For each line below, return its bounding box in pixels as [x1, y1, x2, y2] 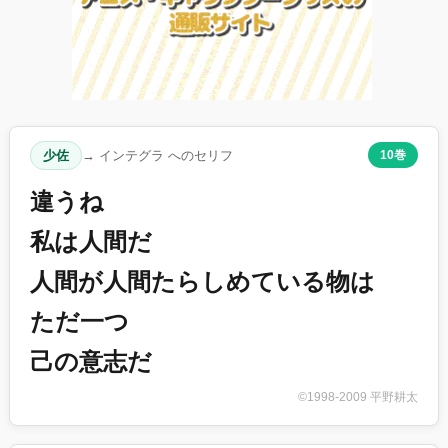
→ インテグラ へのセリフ [82, 147, 233, 163]
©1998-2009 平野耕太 [298, 389, 418, 404]
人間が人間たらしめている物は [30, 267, 375, 295]
